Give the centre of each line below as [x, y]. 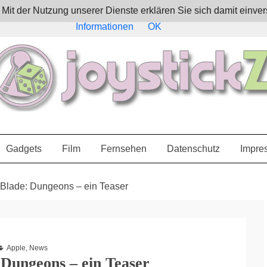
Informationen [105, 27]
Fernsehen [123, 149]
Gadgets [24, 149]
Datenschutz [193, 149]
